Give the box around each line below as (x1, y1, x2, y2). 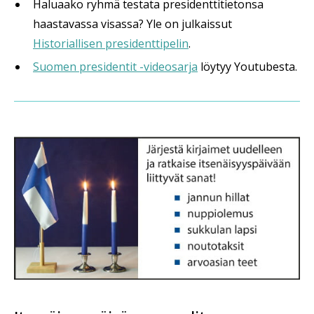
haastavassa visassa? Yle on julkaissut (33, 16, 232, 32)
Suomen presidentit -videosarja (33, 59, 198, 75)
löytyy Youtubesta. (198, 59, 297, 75)
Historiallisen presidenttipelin (33, 36, 189, 52)
